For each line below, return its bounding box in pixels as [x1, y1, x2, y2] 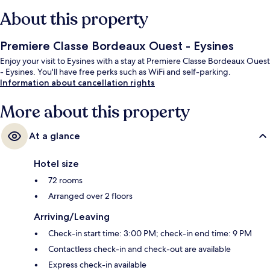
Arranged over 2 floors [48, 190, 133, 202]
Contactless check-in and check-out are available [48, 243, 231, 255]
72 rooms [48, 175, 83, 186]
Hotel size [34, 158, 79, 170]
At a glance [29, 130, 80, 142]
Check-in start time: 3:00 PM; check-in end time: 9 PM [48, 228, 252, 239]
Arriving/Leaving [34, 211, 110, 223]
